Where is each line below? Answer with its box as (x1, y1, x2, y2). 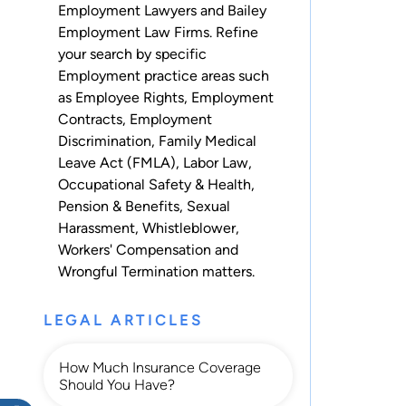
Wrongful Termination (58, 263, 198, 280)
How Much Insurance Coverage (59, 359, 261, 376)
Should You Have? (59, 376, 175, 393)
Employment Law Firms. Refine (58, 24, 258, 41)
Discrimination (58, 132, 151, 150)
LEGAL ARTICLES (43, 312, 204, 329)
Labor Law (183, 154, 248, 171)
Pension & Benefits (58, 198, 179, 215)
